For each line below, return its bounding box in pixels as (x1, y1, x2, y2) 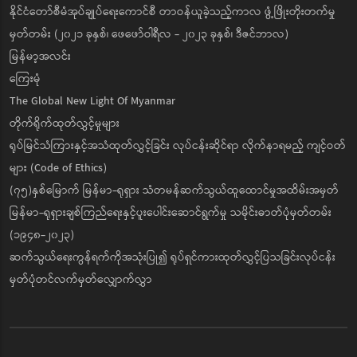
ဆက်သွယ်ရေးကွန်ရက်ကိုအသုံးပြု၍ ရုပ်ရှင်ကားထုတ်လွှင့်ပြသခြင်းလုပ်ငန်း (10, 248, 335, 266)
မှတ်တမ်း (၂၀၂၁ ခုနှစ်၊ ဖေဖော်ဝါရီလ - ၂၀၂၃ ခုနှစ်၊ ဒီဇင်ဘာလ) (10, 25, 288, 43)
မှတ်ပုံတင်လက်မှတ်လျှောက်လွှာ (10, 270, 152, 288)
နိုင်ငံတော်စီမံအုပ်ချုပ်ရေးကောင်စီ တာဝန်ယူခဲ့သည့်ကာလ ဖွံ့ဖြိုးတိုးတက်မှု (10, 2, 335, 21)
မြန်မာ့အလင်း (10, 47, 71, 65)
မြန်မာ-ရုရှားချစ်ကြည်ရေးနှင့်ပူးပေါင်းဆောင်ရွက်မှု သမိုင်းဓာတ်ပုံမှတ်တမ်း (10, 203, 331, 222)
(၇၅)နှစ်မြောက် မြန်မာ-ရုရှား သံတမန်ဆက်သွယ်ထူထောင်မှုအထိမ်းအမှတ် (10, 181, 339, 199)
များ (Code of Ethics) (10, 159, 107, 177)
